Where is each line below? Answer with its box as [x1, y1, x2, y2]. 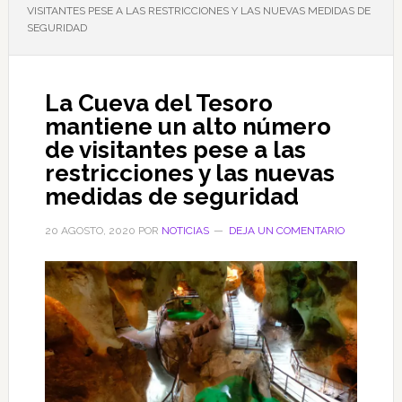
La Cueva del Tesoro [44, 90, 273, 117]
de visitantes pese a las [44, 136, 306, 163]
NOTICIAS [161, 224, 209, 237]
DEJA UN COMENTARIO [228, 224, 345, 237]
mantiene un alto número [44, 113, 331, 140]
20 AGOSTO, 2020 [44, 224, 135, 237]
